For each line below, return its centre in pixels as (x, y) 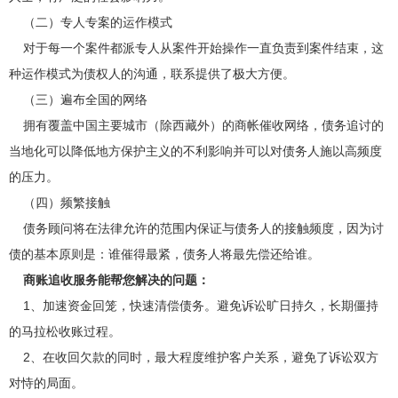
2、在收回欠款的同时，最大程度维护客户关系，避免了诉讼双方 (194, 357)
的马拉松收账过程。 (65, 331)
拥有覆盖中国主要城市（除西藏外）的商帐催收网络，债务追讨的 (196, 125)
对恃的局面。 (46, 382)
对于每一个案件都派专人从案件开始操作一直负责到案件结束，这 (196, 48)
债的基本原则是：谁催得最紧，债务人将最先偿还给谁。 (164, 254)
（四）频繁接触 (60, 202)
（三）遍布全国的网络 (78, 99)
